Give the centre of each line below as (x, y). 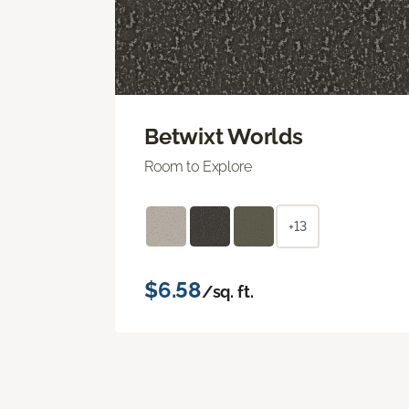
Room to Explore (198, 166)
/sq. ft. (227, 291)
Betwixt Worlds (224, 136)
